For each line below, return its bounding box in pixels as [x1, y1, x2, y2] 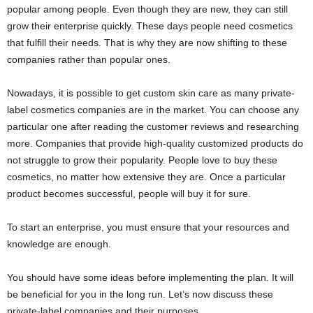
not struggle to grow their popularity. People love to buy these [7, 154, 277, 166]
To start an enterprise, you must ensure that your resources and [7, 221, 289, 233]
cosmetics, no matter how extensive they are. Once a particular [7, 171, 286, 183]
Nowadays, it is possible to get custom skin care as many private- [7, 87, 295, 99]
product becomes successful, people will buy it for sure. [7, 188, 251, 200]
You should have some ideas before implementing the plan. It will [7, 272, 293, 284]
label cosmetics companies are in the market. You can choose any [7, 104, 299, 116]
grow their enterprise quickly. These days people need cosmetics [7, 20, 293, 32]
